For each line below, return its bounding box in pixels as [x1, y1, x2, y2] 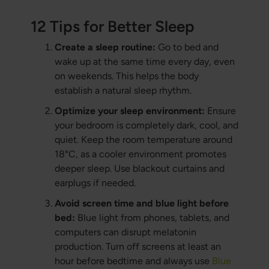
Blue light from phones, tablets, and [74, 212, 229, 224]
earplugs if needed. [54, 177, 136, 189]
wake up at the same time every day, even [54, 56, 235, 68]
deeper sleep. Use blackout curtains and [54, 163, 225, 175]
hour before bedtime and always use [54, 255, 212, 267]
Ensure [204, 105, 236, 117]
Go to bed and [155, 41, 219, 53]
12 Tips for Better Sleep [30, 17, 195, 37]
